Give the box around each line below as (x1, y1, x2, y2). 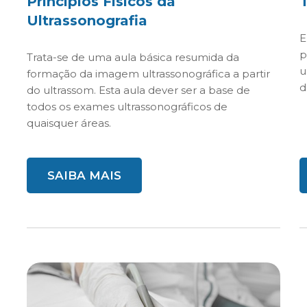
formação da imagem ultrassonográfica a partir (27, 67, 270, 80)
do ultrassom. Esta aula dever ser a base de (27, 84, 250, 97)
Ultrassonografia (27, 12, 147, 29)
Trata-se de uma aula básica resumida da (27, 51, 239, 64)
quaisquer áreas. (27, 116, 111, 130)
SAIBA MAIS (47, 169, 121, 182)
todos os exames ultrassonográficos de (27, 100, 228, 113)
